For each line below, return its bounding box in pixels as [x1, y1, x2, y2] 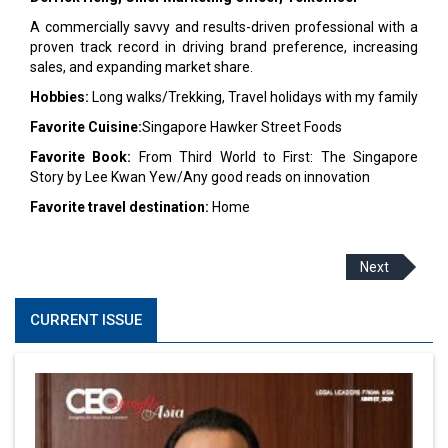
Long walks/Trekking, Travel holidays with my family [89, 89, 418, 105]
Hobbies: [30, 89, 89, 105]
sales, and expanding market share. [30, 59, 253, 75]
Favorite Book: [30, 149, 132, 165]
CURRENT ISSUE [30, 311, 142, 329]
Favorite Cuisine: [30, 119, 142, 135]
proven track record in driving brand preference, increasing [30, 39, 418, 55]
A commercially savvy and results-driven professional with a [30, 19, 418, 35]
